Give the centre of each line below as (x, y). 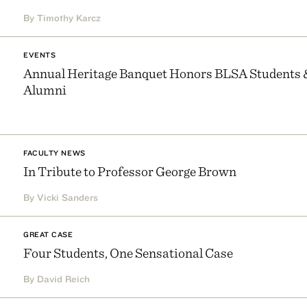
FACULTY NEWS (54, 153)
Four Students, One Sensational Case (128, 253)
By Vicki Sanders (61, 198)
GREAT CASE (48, 235)
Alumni (45, 90)
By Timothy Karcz (62, 18)
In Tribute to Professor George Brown (130, 171)
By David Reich (57, 279)
